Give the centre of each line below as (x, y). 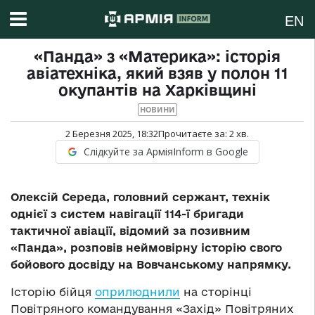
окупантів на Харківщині (157, 90)
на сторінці (216, 292)
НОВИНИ (157, 110)
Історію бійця (53, 292)
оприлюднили (137, 292)
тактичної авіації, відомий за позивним (130, 231)
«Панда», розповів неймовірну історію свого (146, 248)
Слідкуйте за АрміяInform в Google (166, 152)
